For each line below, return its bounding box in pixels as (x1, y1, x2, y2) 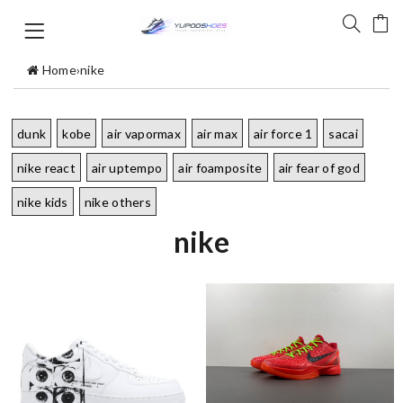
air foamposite (178, 160, 263, 175)
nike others (84, 194, 152, 210)
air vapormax (107, 126, 182, 141)
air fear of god (278, 160, 361, 175)
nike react (17, 160, 76, 175)
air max (197, 126, 238, 141)
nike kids (17, 194, 68, 210)
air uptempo (92, 160, 163, 175)
